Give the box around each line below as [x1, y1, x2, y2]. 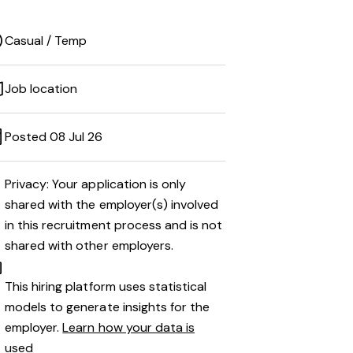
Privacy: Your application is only [5, 176, 187, 192]
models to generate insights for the [5, 299, 210, 315]
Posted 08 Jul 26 [5, 128, 103, 145]
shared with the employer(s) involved [5, 196, 219, 213]
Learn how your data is [62, 319, 195, 336]
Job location [5, 80, 78, 97]
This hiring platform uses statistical [5, 278, 207, 295]
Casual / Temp [5, 32, 87, 49]
